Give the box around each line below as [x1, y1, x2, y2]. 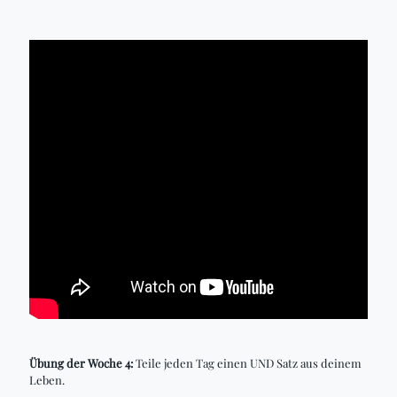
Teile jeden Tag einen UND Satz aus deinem [133, 355, 362, 370]
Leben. [29, 372, 65, 387]
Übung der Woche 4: [29, 355, 133, 370]
